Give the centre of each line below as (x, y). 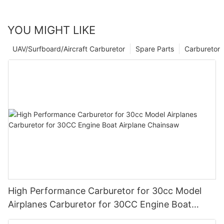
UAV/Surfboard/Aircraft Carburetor (69, 49)
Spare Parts (155, 49)
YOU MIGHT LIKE (51, 30)
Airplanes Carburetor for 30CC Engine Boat (100, 204)
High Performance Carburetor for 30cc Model (105, 191)
